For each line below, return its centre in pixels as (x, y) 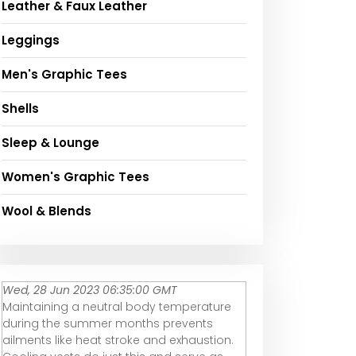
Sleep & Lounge (50, 143)
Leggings (31, 41)
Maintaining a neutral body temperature (117, 307)
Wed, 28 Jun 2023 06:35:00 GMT (90, 290)
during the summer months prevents (108, 324)
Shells (20, 109)
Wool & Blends (46, 211)
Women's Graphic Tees (75, 177)
